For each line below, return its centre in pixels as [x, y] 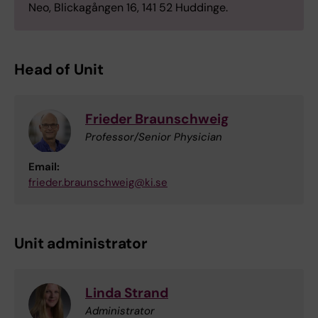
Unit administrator [81, 244]
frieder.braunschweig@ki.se [98, 183]
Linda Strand [127, 293]
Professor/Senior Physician [154, 137]
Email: [44, 167]
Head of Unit [59, 70]
